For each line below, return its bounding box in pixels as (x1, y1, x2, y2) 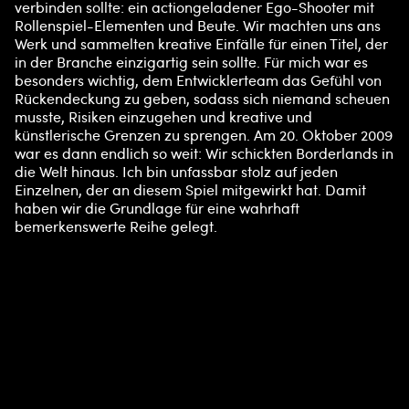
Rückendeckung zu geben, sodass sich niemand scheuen (15, 89, 390, 110)
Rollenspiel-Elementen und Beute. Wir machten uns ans (15, 16, 381, 37)
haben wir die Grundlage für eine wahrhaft (15, 198, 299, 219)
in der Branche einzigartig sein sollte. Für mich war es (15, 52, 368, 73)
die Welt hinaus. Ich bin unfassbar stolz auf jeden (15, 162, 338, 183)
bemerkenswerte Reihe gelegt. (15, 216, 217, 237)
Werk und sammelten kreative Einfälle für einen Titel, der (15, 34, 388, 55)
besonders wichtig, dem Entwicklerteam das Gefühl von (15, 70, 382, 91)
